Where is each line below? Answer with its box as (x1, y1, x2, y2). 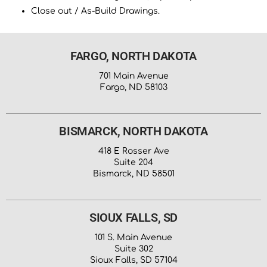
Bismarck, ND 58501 (92, 169, 175, 178)
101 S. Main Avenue (95, 232, 172, 242)
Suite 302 (114, 244, 153, 253)
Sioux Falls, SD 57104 (89, 255, 178, 265)
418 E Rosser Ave (98, 146, 169, 156)
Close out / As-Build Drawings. (31, 6, 160, 15)
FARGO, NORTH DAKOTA (70, 49, 197, 63)
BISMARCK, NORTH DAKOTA (59, 124, 208, 138)
